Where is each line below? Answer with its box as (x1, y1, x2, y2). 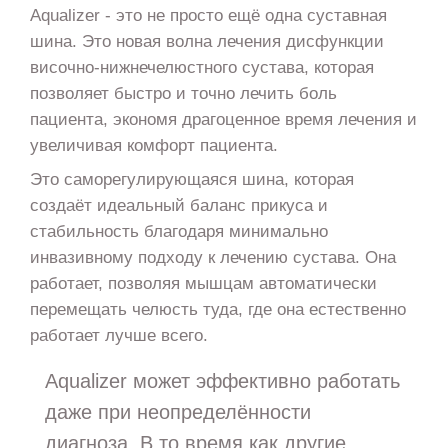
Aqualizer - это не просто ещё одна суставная (29, 4, 387, 25)
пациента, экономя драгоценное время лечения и (29, 108, 417, 129)
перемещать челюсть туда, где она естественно (29, 299, 406, 320)
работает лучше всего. (29, 325, 208, 346)
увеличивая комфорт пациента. (29, 134, 278, 155)
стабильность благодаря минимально (29, 221, 328, 242)
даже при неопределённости (44, 400, 311, 423)
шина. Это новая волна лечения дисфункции (29, 30, 384, 51)
